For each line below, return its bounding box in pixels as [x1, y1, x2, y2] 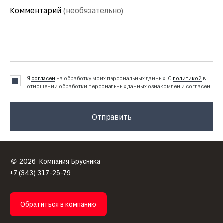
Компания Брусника [39, 157, 100, 165]
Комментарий [10, 5, 63, 15]
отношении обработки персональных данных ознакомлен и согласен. [27, 83, 212, 89]
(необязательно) [63, 5, 123, 15]
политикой [173, 75, 202, 81]
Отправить [91, 111, 132, 121]
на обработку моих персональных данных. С [55, 75, 173, 81]
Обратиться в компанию [20, 200, 96, 208]
